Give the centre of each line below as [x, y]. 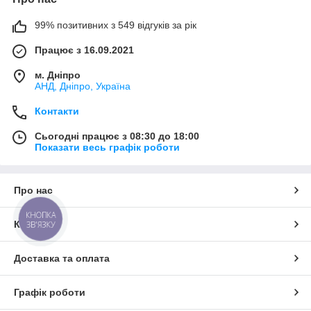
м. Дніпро [58, 75]
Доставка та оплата [62, 258]
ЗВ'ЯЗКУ [41, 225]
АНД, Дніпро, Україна [83, 86]
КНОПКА [41, 215]
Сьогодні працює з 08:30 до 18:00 [117, 136]
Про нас [33, 190]
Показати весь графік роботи [107, 147]
